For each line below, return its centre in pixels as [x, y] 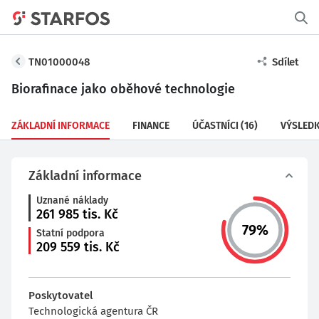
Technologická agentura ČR [93, 311]
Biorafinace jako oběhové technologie [123, 89]
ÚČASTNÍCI [215, 126]
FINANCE [151, 126]
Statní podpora [70, 233]
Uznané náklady [72, 200]
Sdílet [286, 62]
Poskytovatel [61, 296]
